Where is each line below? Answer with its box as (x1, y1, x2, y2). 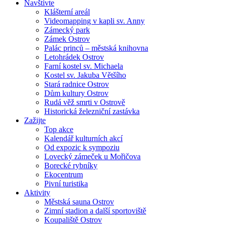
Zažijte (24, 116, 46, 125)
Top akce (44, 125, 73, 134)
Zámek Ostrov (44, 34, 90, 43)
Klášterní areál (44, 7, 90, 16)
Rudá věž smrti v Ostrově (44, 97, 125, 106)
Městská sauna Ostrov (44, 197, 114, 206)
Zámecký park (44, 25, 90, 34)
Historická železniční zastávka (44, 106, 140, 116)
